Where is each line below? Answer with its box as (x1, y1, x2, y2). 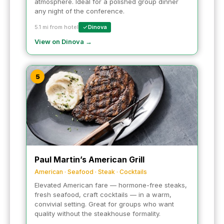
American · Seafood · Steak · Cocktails (34, 167, 147, 175)
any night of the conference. (34, 6, 124, 15)
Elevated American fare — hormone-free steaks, (34, 180, 187, 189)
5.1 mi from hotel (34, 23, 78, 30)
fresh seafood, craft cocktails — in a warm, (34, 190, 171, 198)
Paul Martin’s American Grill (34, 154, 144, 164)
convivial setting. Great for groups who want (34, 199, 174, 208)
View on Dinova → (34, 37, 92, 45)
